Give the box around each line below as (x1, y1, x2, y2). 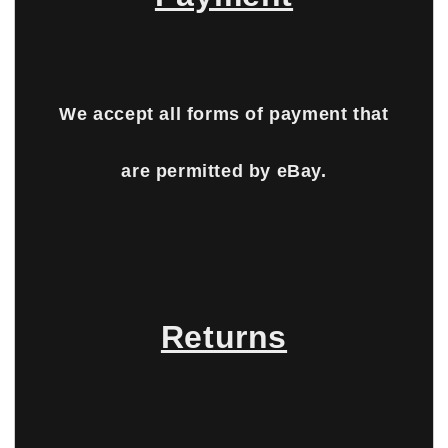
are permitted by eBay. (121, 160, 327, 181)
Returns (160, 318, 288, 355)
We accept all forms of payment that (59, 103, 389, 124)
